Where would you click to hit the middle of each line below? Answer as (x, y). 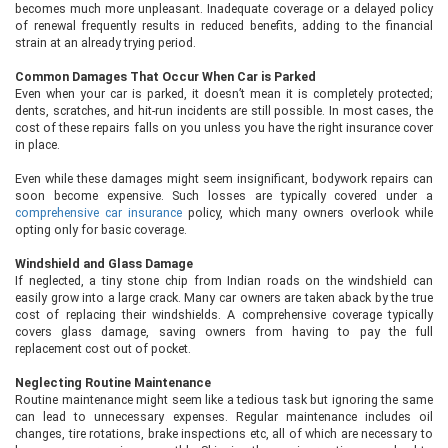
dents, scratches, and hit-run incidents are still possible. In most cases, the (224, 110)
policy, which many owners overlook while (307, 212)
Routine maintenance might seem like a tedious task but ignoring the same (224, 399)
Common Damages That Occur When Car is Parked (165, 76)
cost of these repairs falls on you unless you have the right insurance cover (224, 127)
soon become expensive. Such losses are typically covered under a (224, 195)
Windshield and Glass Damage (104, 263)
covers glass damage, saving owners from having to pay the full (224, 331)
